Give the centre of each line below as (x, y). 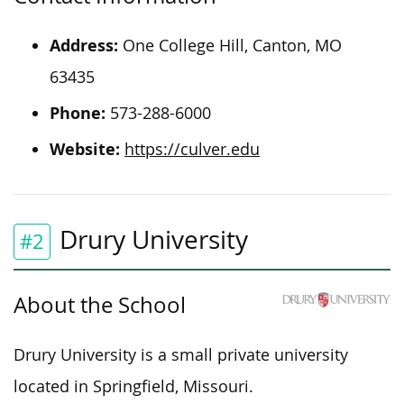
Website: (85, 149)
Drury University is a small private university (181, 354)
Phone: (78, 113)
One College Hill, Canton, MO (230, 45)
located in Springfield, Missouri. (133, 386)
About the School (100, 304)
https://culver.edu (192, 149)
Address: (84, 45)
